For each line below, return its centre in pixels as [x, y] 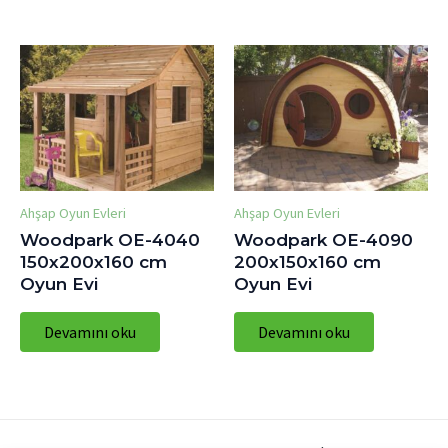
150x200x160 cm [93, 262]
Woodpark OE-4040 [110, 240]
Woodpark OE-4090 [323, 240]
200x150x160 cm [307, 262]
